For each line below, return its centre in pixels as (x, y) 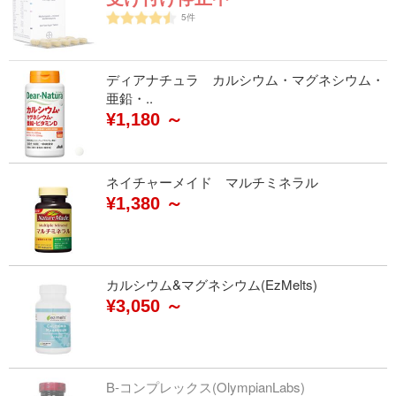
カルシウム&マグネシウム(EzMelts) (212, 284)
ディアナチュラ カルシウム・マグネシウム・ (245, 79)
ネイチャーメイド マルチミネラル (212, 182)
